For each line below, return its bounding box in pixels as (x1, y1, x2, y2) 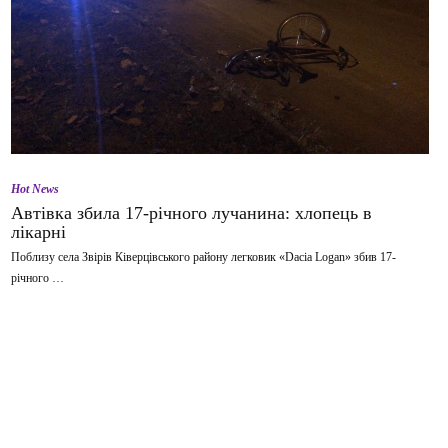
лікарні (11, 221, 66, 242)
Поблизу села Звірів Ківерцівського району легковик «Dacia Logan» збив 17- (11, 249, 396, 264)
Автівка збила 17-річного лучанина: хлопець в (11, 202, 372, 223)
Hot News (11, 181, 59, 196)
